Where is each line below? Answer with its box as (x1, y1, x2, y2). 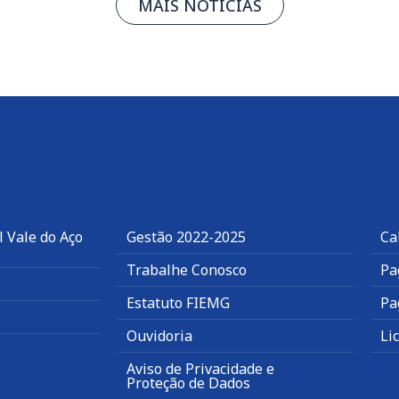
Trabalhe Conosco (126, 260, 247, 281)
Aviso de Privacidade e (126, 359, 274, 379)
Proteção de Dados (126, 373, 250, 394)
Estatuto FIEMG (126, 293, 230, 313)
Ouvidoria (126, 326, 192, 346)
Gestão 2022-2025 (126, 227, 246, 248)
